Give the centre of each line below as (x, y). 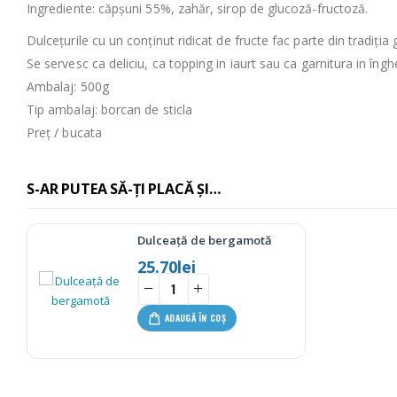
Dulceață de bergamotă (204, 240)
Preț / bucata (64, 132)
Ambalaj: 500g (68, 86)
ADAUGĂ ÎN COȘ (195, 317)
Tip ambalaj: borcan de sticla (110, 109)
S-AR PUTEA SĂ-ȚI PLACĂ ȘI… (124, 188)
